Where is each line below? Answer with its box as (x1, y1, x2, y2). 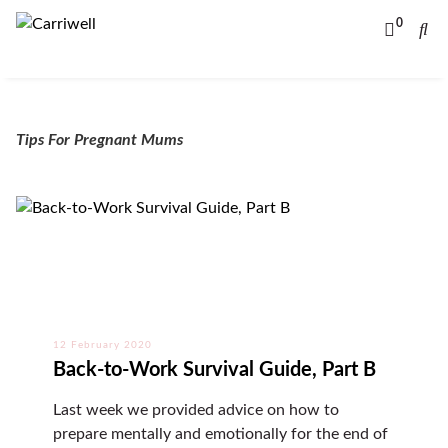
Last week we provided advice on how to (52, 402, 339, 418)
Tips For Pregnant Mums (16, 132, 183, 148)
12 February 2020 (52, 340, 152, 350)
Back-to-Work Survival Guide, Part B (52, 360, 376, 380)
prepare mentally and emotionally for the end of (52, 426, 388, 442)
